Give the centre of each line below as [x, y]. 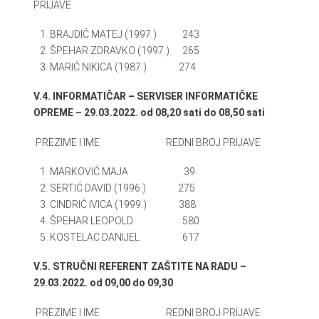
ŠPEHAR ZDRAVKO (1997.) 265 [125, 50]
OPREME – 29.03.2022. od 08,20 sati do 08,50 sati [149, 113]
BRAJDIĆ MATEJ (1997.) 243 [125, 34]
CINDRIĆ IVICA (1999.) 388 [123, 204]
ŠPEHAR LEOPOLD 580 [125, 221]
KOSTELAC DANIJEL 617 [125, 237]
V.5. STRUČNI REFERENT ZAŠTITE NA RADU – [140, 267]
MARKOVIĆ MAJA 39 [123, 172]
